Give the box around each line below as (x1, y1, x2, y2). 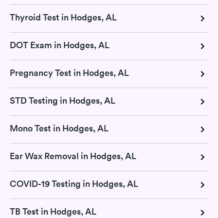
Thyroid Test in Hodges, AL (10, 11, 117, 23)
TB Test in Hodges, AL (10, 205, 96, 217)
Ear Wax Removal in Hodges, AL (10, 150, 136, 162)
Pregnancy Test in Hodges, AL (10, 67, 129, 78)
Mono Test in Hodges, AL (10, 122, 109, 134)
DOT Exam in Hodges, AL (10, 39, 109, 51)
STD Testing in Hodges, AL (10, 94, 115, 106)
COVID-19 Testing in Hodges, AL (10, 178, 138, 189)
